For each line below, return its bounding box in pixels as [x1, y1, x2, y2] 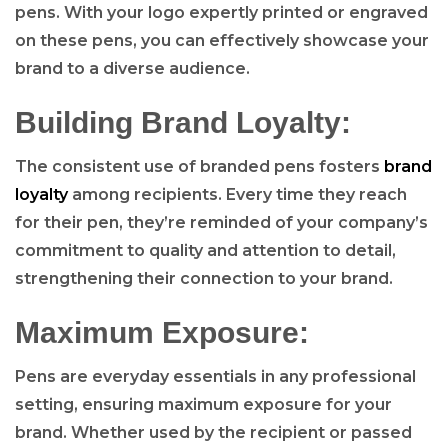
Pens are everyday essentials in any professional [15, 366, 416, 386]
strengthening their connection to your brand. [15, 268, 393, 288]
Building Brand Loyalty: [15, 105, 351, 139]
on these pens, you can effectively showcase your [15, 30, 429, 50]
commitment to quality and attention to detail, [15, 240, 396, 260]
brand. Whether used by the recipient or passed [15, 422, 412, 442]
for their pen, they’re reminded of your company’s [15, 212, 428, 232]
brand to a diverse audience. [15, 58, 250, 78]
